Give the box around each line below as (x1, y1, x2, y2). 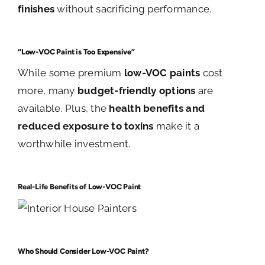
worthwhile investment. (18, 138, 131, 150)
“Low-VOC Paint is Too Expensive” (18, 47, 135, 57)
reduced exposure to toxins (18, 120, 154, 132)
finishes (18, 3, 55, 15)
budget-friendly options (77, 85, 196, 97)
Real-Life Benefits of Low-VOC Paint (18, 182, 141, 192)
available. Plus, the (18, 102, 109, 115)
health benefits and (109, 102, 205, 115)
